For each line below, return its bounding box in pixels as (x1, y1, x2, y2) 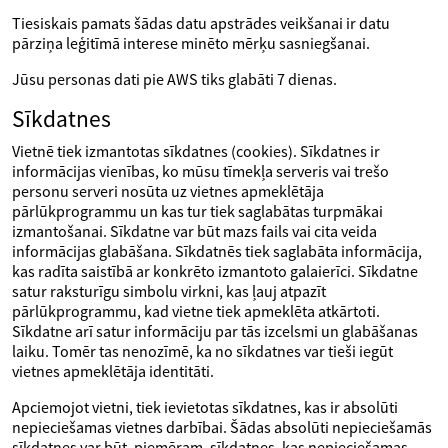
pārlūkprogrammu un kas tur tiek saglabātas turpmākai (12, 201, 383, 221)
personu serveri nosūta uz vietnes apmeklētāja (12, 181, 324, 201)
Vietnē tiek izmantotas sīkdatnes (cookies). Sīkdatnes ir (12, 141, 380, 161)
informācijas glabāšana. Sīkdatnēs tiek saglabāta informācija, (12, 241, 422, 261)
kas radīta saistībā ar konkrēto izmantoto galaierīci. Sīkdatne (12, 261, 418, 281)
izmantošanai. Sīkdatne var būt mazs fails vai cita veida (12, 221, 377, 241)
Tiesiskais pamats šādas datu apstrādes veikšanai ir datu (12, 13, 390, 33)
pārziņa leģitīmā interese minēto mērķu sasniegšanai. (12, 33, 370, 53)
